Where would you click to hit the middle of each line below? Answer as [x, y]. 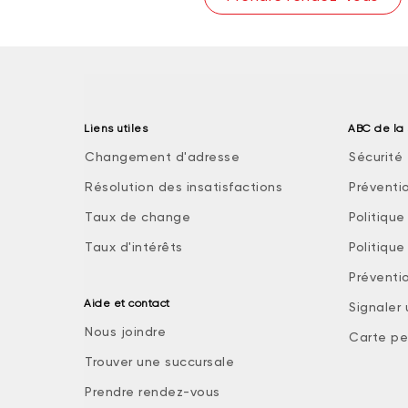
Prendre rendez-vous [153, 392]
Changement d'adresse [162, 157]
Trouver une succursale [159, 362]
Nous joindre [125, 331]
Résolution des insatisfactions [184, 187]
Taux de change [138, 217]
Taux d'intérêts [134, 247]
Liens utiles [116, 128]
